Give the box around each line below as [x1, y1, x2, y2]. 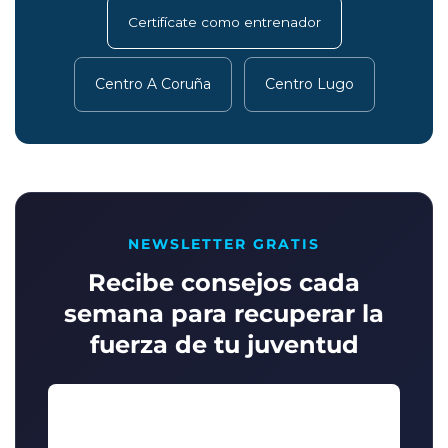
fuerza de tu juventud [89, 330, 359, 360]
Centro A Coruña [94, 75, 211, 94]
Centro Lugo [264, 75, 354, 94]
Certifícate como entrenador [127, 14, 321, 31]
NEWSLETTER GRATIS [128, 235, 320, 254]
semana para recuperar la [64, 299, 384, 329]
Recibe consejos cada [88, 268, 360, 298]
